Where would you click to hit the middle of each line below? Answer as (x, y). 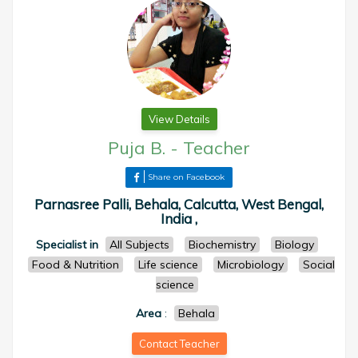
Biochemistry (222, 245)
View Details (179, 119)
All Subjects (139, 245)
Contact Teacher (179, 344)
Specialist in (67, 245)
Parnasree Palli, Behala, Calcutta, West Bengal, (179, 204)
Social (318, 265)
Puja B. (137, 148)
